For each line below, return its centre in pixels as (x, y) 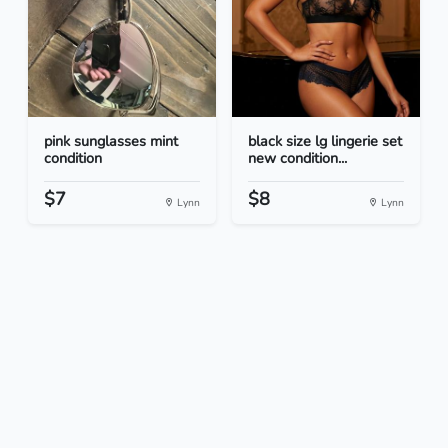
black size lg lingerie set (325, 141)
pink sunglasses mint (111, 141)
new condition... (297, 158)
